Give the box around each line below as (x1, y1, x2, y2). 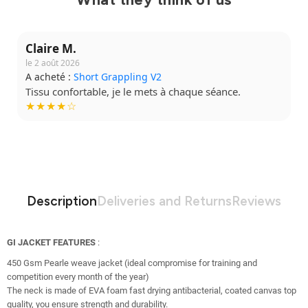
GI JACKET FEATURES (7, 236, 96, 247)
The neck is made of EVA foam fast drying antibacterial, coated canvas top (7, 285, 296, 296)
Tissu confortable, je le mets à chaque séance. (25, 84, 241, 98)
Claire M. (25, 40, 76, 56)
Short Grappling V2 (74, 69, 162, 83)
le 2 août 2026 (25, 56, 80, 69)
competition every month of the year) (7, 271, 149, 282)
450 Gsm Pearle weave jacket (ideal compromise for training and (7, 257, 257, 268)
